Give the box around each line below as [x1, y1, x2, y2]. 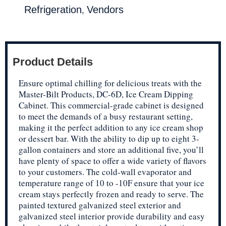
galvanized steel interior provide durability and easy [19, 210, 205, 222]
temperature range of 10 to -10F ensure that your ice [19, 177, 204, 189]
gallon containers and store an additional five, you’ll [19, 143, 204, 155]
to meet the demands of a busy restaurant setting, [19, 110, 193, 122]
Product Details [13, 55, 93, 68]
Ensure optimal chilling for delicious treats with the [19, 77, 202, 89]
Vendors [87, 4, 124, 15]
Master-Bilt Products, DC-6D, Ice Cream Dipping [19, 88, 193, 100]
